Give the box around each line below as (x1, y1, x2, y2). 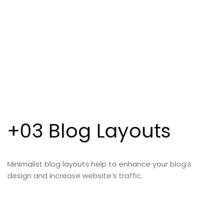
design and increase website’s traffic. (7, 170, 142, 181)
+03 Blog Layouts (7, 117, 171, 144)
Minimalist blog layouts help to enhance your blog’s (7, 159, 191, 169)
